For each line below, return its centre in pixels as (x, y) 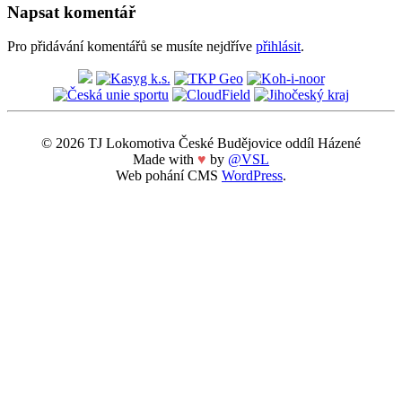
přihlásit (278, 47)
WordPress (252, 176)
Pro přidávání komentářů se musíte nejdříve (131, 47)
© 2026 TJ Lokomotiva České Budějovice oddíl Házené (201, 144)
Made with (165, 160)
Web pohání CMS (169, 176)
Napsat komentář (71, 12)
